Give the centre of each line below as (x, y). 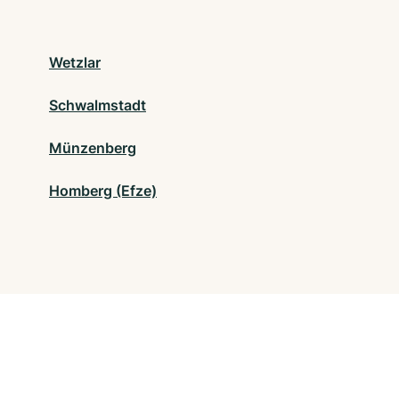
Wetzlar (75, 62)
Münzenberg (93, 147)
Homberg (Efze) (103, 190)
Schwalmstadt (98, 105)
